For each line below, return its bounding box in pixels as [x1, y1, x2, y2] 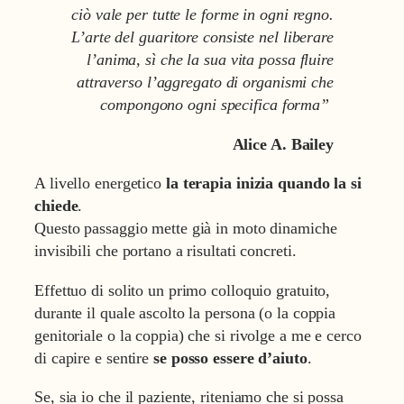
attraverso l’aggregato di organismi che [76, 73, 334, 92]
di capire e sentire [34, 348, 154, 367]
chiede [34, 197, 78, 216]
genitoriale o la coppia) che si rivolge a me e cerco [34, 326, 362, 344]
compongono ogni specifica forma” [100, 96, 334, 115]
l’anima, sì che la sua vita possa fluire [87, 50, 334, 69]
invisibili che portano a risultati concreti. [34, 242, 301, 261]
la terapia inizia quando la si [165, 174, 362, 193]
